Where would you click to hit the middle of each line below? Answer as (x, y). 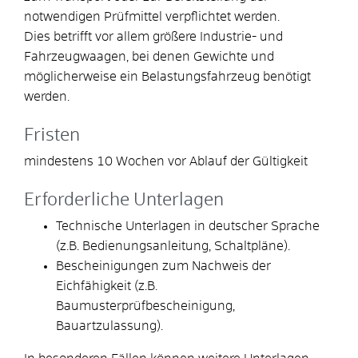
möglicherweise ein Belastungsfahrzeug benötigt (167, 76)
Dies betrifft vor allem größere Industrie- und (153, 36)
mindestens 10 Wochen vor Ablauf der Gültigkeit (166, 161)
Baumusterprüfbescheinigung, (145, 306)
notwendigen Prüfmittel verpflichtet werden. (152, 16)
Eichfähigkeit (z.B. (107, 286)
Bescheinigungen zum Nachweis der (163, 266)
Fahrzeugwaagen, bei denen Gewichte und (149, 56)
